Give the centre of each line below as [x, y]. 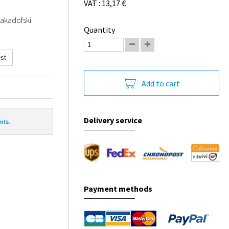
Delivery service [113, 120]
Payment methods [118, 189]
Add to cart [161, 83]
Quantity [100, 30]
